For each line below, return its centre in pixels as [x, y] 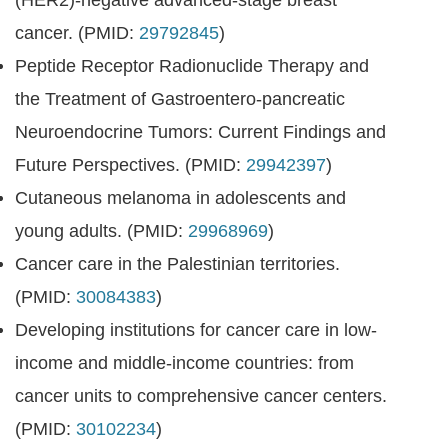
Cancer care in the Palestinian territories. [177, 264]
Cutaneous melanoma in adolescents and [180, 198]
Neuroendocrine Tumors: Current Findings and [200, 132]
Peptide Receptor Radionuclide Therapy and [192, 66]
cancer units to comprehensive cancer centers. [201, 396]
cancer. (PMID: [74, 33]
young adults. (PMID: [101, 231]
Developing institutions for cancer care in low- [196, 330]
